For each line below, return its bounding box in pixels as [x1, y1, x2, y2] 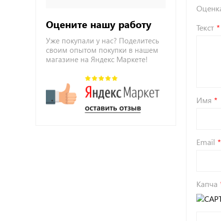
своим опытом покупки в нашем [46, 45, 158, 55]
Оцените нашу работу [46, 17, 151, 31]
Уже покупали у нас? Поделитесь [46, 36, 159, 45]
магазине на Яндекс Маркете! [46, 54, 147, 64]
